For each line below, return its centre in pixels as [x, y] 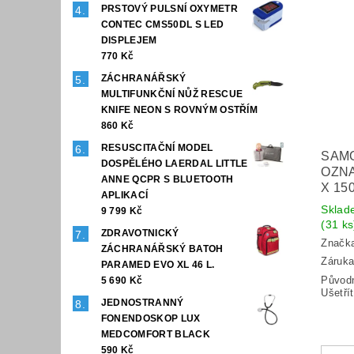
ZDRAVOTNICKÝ [140, 233]
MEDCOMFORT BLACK [155, 334]
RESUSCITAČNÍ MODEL [157, 147]
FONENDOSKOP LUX [151, 318]
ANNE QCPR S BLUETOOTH [167, 179]
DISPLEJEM [129, 40]
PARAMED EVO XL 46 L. [158, 264]
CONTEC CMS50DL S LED [162, 24]
